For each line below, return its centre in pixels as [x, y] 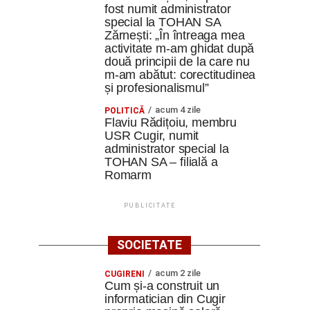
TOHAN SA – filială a [161, 162]
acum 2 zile [178, 273]
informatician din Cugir [165, 299]
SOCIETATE [149, 245]
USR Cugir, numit [152, 136]
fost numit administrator [168, 9]
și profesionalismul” [157, 88]
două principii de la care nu [177, 62]
